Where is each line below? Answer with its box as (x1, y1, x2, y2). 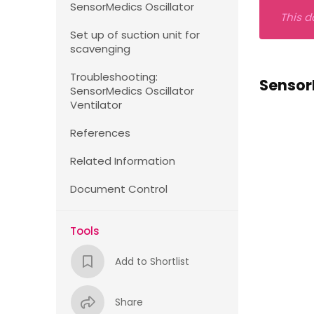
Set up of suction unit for (70, 27, 200, 42)
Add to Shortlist (115, 254, 189, 268)
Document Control (70, 182, 168, 196)
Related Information (70, 153, 175, 168)
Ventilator (70, 97, 122, 112)
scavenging (70, 41, 130, 56)
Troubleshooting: (70, 69, 158, 84)
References (70, 125, 130, 140)
